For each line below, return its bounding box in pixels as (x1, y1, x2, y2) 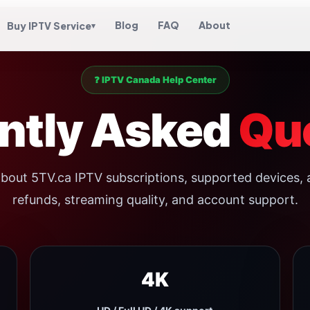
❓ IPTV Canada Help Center (93, 74, 217, 85)
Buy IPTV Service (6, 19, 91, 32)
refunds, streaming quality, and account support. (12, 192, 298, 207)
